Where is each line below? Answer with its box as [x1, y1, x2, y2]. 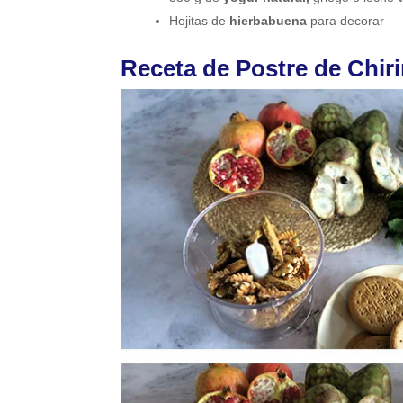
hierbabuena [229, 13, 308, 29]
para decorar [307, 13, 385, 29]
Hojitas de [169, 13, 230, 29]
